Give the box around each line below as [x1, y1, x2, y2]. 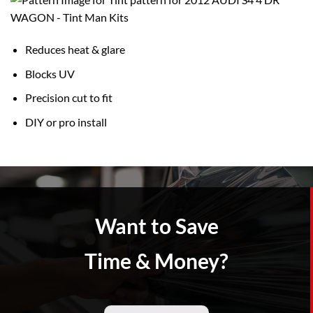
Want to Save [94, 212, 219, 238]
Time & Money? [85, 247, 228, 273]
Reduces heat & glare [24, 43, 125, 56]
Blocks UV [24, 66, 75, 80]
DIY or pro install [24, 115, 107, 129]
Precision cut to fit [24, 91, 112, 105]
